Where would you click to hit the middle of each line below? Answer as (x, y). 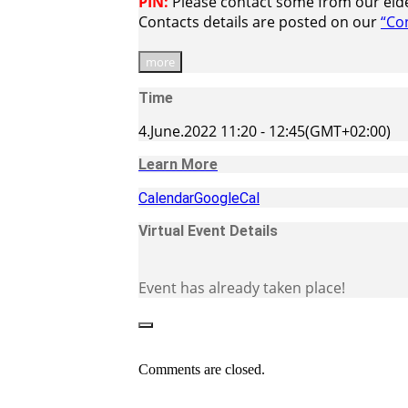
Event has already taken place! (242, 287)
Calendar (166, 198)
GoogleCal (227, 198)
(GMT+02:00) (348, 131)
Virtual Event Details (208, 230)
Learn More (178, 164)
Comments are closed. (202, 369)
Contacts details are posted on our (260, 21)
